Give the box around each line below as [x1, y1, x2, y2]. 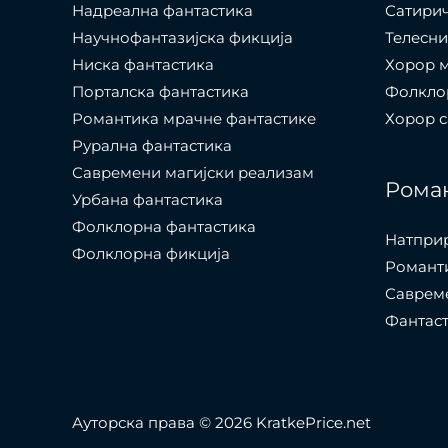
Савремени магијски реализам [72, 163, 314, 183]
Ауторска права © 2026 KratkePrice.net [72, 413, 371, 433]
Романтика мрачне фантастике [72, 109, 316, 129]
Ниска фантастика [72, 55, 214, 75]
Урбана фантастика [72, 190, 223, 210]
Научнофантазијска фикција [72, 28, 293, 48]
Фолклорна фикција [72, 244, 230, 264]
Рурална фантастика [72, 136, 232, 156]
